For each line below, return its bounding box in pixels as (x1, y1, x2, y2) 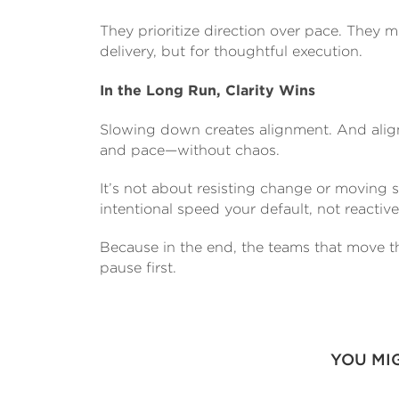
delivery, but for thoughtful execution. (100, 42, 362, 60)
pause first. (100, 258, 176, 276)
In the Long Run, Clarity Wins (100, 81, 315, 99)
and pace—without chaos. (100, 141, 280, 159)
